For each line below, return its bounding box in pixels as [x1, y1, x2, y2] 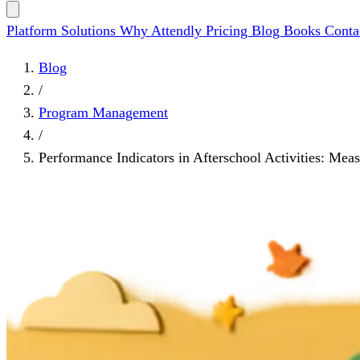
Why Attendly [120, 22, 206, 39]
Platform [6, 22, 61, 39]
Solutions [61, 22, 120, 39]
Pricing [206, 22, 252, 39]
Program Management [39, 104, 168, 121]
